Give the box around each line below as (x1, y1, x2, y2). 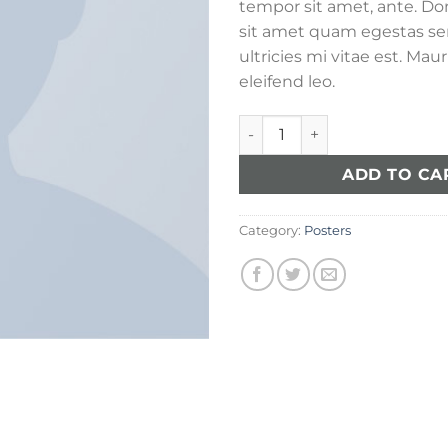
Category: (239, 222, 304, 238)
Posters (304, 222, 351, 238)
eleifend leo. (239, 71, 335, 91)
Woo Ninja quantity (238, 115, 380, 134)
